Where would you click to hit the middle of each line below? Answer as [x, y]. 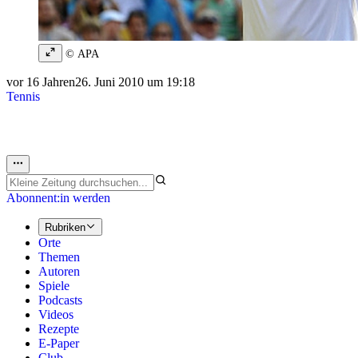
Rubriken [65, 228]
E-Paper [59, 344]
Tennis [23, 97]
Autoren [59, 272]
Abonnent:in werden [58, 197]
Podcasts [60, 300]
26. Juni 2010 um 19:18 [135, 82]
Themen [59, 257]
